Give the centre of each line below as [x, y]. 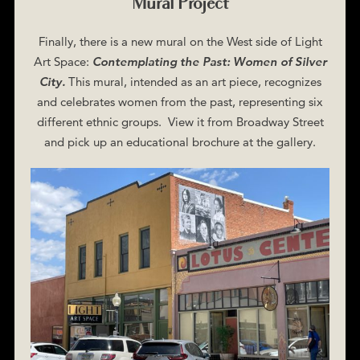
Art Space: [63, 62]
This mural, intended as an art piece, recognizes [194, 82]
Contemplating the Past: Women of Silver [209, 62]
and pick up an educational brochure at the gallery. [180, 142]
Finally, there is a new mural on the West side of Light [180, 42]
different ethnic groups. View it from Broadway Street [180, 122]
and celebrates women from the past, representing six [180, 102]
